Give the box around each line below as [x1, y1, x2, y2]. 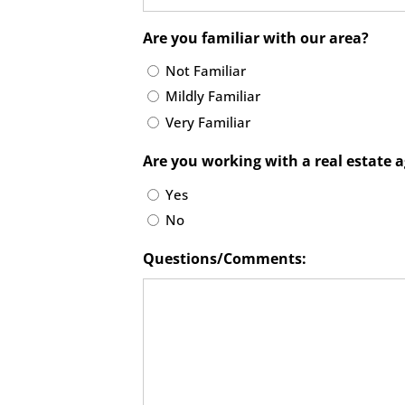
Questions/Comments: [143, 249, 307, 269]
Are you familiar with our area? [143, 28, 370, 48]
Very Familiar [165, 112, 251, 131]
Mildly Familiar [165, 87, 261, 106]
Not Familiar [165, 61, 247, 80]
